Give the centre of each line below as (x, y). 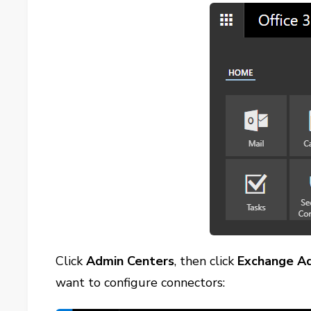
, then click (206, 261)
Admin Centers (131, 261)
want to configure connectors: (141, 283)
